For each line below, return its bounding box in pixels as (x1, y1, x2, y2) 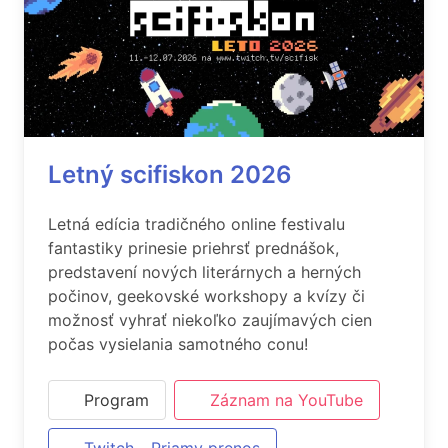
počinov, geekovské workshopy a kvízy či (48, 286, 365, 306)
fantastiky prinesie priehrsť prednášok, (48, 238, 339, 258)
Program (84, 390, 149, 410)
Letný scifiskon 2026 (48, 160, 292, 189)
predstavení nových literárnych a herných (48, 262, 361, 282)
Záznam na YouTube (210, 390, 363, 410)
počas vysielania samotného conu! (48, 334, 308, 354)
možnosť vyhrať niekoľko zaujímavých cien (48, 310, 372, 330)
